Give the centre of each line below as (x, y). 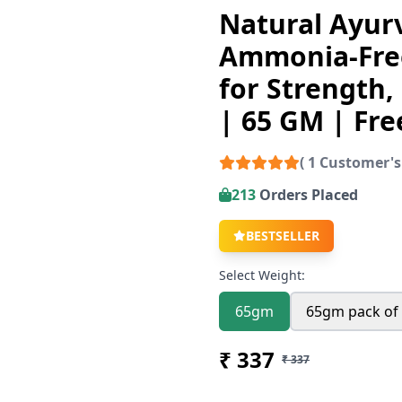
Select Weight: (262, 275)
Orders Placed (307, 195)
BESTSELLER (283, 236)
